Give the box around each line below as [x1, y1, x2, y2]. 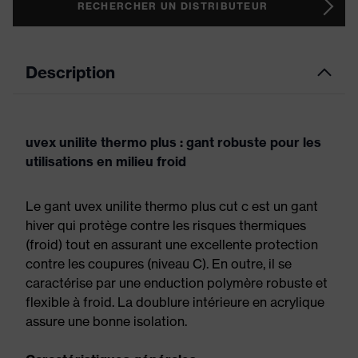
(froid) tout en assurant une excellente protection [26, 237, 318, 253]
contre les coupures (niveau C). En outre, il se [26, 256, 292, 272]
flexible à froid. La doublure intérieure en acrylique [26, 294, 324, 310]
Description [26, 62, 115, 82]
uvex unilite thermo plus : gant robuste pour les [26, 134, 321, 150]
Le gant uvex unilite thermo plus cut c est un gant [26, 198, 318, 214]
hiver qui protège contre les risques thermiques [26, 217, 306, 233]
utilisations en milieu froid [26, 153, 186, 169]
